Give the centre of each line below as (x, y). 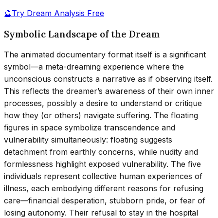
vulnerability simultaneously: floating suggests (88, 139)
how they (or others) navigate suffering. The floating (101, 115)
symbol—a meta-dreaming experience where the (94, 66)
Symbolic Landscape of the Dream (82, 34)
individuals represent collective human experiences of (103, 176)
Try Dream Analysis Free (58, 13)
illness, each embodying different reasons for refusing (104, 188)
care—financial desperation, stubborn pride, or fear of (105, 200)
